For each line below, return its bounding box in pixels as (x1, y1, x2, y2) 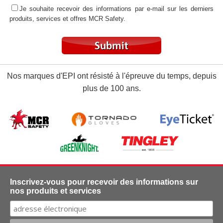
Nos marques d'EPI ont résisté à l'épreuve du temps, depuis (6, 71, 217, 80)
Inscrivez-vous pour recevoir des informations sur (10, 178, 198, 187)
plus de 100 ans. (82, 84, 141, 93)
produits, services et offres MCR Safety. (9, 14, 125, 22)
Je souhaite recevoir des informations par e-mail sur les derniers (19, 4, 214, 12)
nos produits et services (10, 187, 101, 196)
